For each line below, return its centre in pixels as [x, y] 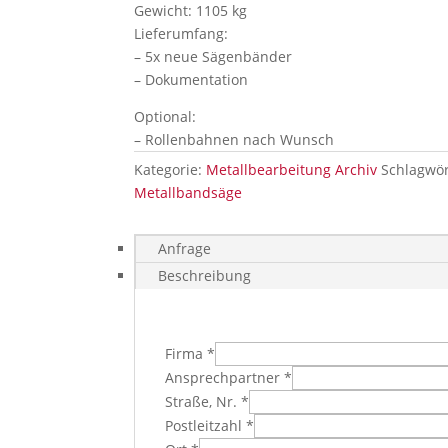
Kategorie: [170, 169]
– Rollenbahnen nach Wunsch [234, 139]
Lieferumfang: [181, 33]
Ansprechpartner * [229, 377]
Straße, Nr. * [207, 401]
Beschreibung [205, 275]
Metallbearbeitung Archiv [292, 169]
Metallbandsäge [188, 192]
